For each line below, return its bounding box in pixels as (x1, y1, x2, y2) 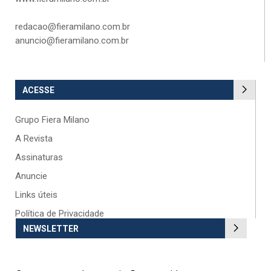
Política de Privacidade (15, 207, 104, 219)
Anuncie (15, 170, 47, 181)
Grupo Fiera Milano (15, 114, 90, 125)
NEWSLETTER (23, 223, 79, 233)
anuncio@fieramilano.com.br (15, 34, 129, 46)
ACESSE (22, 85, 54, 95)
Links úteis (15, 189, 57, 200)
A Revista (15, 132, 53, 144)
